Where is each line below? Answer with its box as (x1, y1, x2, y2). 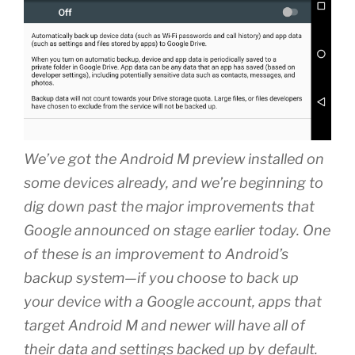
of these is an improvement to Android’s (24, 246, 288, 263)
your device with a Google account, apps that (24, 293, 322, 311)
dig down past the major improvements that (24, 198, 315, 216)
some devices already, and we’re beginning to (24, 174, 323, 192)
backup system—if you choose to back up (24, 269, 299, 287)
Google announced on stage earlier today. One (24, 222, 330, 239)
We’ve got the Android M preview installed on (24, 151, 324, 168)
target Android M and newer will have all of (24, 317, 305, 334)
